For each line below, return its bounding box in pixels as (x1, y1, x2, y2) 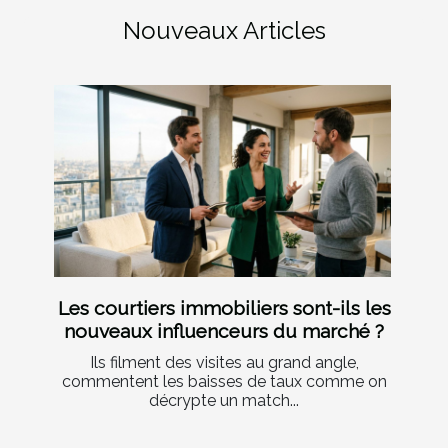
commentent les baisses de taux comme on (61, 372, 387, 392)
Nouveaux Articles (122, 15, 326, 45)
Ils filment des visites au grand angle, (89, 353, 359, 373)
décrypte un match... (149, 391, 299, 411)
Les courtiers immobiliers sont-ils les (57, 297, 391, 320)
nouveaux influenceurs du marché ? (64, 320, 384, 343)
